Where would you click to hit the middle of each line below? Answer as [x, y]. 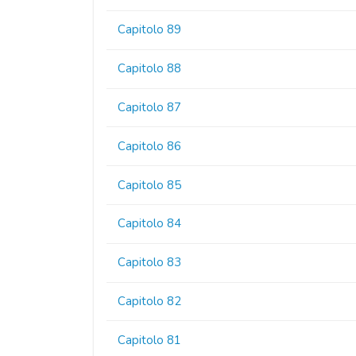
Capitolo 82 [150, 301]
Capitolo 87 [150, 108]
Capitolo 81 [150, 340]
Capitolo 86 [150, 146]
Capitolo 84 [150, 224]
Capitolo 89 [150, 30]
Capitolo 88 [150, 69]
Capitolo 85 [150, 185]
